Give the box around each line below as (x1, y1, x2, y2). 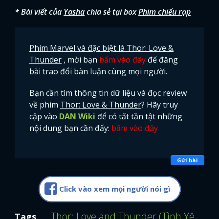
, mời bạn (64, 54, 99, 66)
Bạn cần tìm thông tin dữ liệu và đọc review (29, 88, 187, 99)
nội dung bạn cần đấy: (29, 123, 111, 134)
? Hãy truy (141, 99, 178, 110)
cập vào (29, 111, 59, 122)
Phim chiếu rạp (138, 6, 191, 18)
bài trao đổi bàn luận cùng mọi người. (29, 66, 167, 77)
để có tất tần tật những (95, 111, 182, 122)
